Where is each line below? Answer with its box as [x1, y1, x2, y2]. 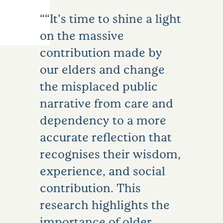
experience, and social [40, 163, 165, 178]
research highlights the [40, 197, 170, 212]
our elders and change [40, 62, 165, 77]
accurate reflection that [40, 129, 172, 144]
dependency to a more [40, 112, 166, 127]
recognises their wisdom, [40, 146, 181, 161]
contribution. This [40, 180, 141, 195]
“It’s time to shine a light [45, 11, 181, 26]
